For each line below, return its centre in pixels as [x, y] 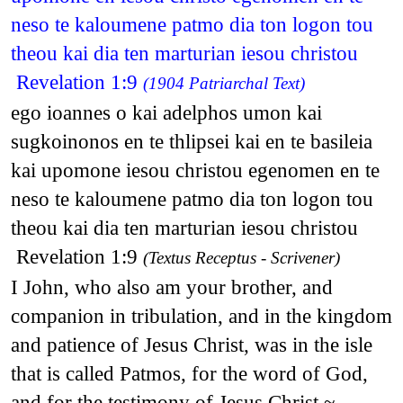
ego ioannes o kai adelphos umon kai [166, 112]
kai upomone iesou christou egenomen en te [195, 170]
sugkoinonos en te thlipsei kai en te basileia [191, 141]
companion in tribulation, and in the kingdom [201, 315]
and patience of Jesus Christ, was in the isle [191, 344]
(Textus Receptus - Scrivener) [241, 257]
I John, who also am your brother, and [171, 287]
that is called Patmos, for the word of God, [189, 373]
